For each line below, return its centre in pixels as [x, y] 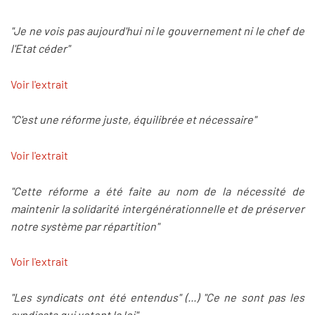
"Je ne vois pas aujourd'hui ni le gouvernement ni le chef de [157, 31]
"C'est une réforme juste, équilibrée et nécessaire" [133, 120]
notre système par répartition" [85, 226]
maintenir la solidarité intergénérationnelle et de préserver [157, 208]
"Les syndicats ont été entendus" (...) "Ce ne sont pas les [157, 297]
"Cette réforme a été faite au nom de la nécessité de [157, 191]
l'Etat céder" [40, 49]
